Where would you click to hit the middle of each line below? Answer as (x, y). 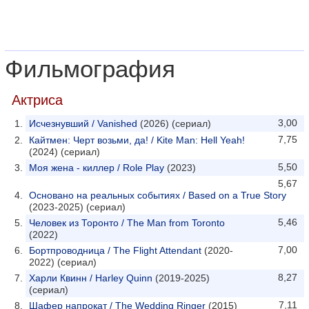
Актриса (37, 100)
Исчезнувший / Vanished (83, 123)
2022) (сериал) (63, 262)
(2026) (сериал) (174, 123)
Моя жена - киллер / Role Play (97, 168)
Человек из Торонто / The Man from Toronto (127, 223)
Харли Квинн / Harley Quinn (91, 278)
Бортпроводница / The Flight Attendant (115, 250)
